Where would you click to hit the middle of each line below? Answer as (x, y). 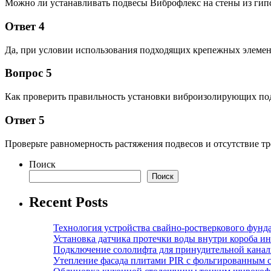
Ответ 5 (25, 120)
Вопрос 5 (28, 73)
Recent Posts (68, 202)
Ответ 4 (25, 26)
